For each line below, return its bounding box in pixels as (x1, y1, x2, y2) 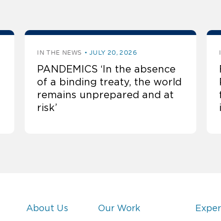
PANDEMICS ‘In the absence (37, 64, 176, 75)
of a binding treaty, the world (37, 76, 182, 88)
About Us (26, 203, 69, 214)
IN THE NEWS (37, 48, 82, 57)
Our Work (98, 203, 141, 214)
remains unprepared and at (37, 89, 174, 101)
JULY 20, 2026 (89, 48, 137, 57)
